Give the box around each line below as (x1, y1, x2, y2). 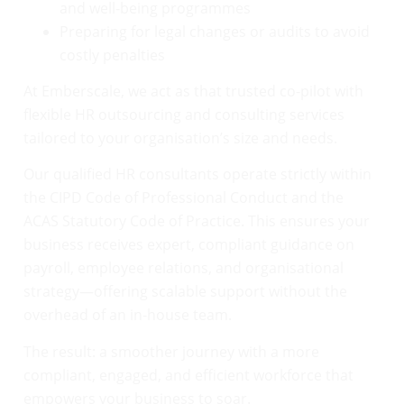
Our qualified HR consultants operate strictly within (23, 164, 372, 185)
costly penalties (60, 44, 165, 65)
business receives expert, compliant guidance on (23, 234, 354, 255)
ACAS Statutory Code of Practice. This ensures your (23, 211, 370, 232)
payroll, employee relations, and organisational (23, 258, 344, 279)
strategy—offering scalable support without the (23, 281, 347, 302)
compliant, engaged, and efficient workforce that (23, 364, 353, 385)
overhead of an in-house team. (23, 305, 232, 326)
